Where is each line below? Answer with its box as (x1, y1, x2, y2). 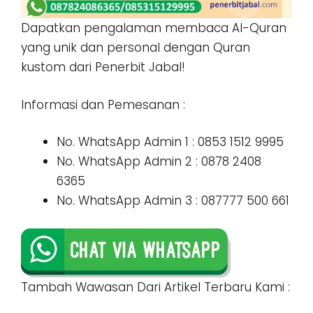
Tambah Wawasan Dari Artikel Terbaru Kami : (21, 278, 290, 296)
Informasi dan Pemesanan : (21, 96, 185, 113)
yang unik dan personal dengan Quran (21, 39, 250, 57)
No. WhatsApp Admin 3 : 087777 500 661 (57, 192, 289, 210)
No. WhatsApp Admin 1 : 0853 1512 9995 (57, 133, 284, 151)
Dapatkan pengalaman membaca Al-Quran (21, 20, 286, 37)
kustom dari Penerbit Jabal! (21, 59, 185, 76)
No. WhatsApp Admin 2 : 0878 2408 (57, 153, 261, 170)
